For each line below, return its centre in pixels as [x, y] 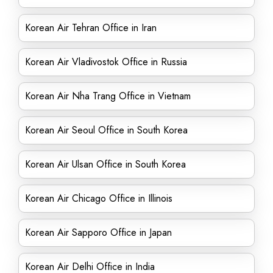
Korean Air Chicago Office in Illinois [99, 198]
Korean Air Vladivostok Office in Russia [106, 62]
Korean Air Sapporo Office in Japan [98, 232]
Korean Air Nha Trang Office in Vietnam [108, 96]
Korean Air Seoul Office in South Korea [106, 130]
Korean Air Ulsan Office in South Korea [105, 164]
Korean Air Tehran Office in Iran [91, 28]
